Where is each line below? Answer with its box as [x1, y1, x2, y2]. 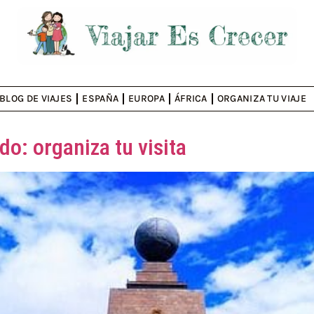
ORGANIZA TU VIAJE [217, 93, 306, 105]
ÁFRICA [174, 93, 207, 105]
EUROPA [128, 93, 165, 105]
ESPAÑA [82, 93, 119, 105]
